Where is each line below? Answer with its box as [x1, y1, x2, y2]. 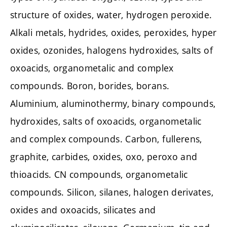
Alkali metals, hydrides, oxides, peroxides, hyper [10, 26, 217, 39]
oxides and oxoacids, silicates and [10, 204, 156, 216]
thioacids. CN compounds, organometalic [10, 168, 188, 181]
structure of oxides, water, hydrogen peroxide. [10, 9, 212, 21]
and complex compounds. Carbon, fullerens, [10, 133, 202, 145]
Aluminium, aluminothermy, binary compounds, [10, 97, 216, 110]
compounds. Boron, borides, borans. [10, 80, 170, 92]
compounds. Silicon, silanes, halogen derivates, [10, 186, 213, 199]
